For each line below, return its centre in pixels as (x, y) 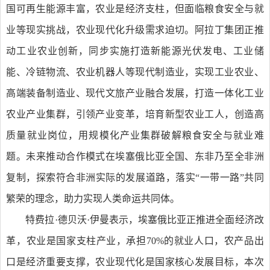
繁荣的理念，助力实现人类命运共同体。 (93, 198)
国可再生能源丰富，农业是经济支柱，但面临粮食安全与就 (135, 8)
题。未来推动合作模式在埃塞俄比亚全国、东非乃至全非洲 (135, 156)
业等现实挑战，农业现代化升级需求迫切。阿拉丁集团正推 (135, 30)
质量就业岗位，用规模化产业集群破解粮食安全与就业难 (135, 135)
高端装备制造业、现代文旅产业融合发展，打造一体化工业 (135, 93)
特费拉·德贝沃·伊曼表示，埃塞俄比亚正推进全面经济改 (145, 219)
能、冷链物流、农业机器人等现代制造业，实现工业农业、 (135, 72)
